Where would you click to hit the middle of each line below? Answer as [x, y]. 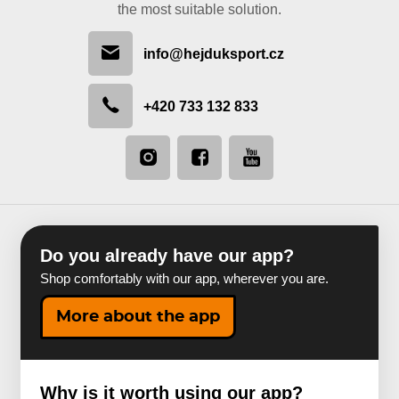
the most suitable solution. [199, 10]
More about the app [138, 317]
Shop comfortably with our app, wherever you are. [185, 279]
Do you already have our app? [167, 255]
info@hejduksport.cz [214, 53]
